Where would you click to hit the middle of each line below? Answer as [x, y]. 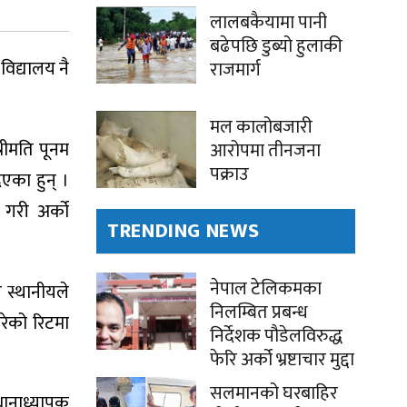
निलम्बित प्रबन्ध [259, 313]
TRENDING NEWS [184, 232]
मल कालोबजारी [261, 128]
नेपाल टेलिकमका [266, 289]
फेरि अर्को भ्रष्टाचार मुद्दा [282, 360]
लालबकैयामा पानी [268, 23]
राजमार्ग [235, 70]
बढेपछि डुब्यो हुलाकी [276, 47]
